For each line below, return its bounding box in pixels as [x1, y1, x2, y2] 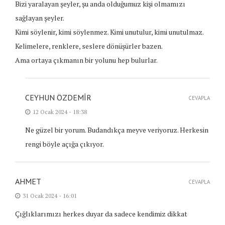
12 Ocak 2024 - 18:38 [33, 108, 87, 116]
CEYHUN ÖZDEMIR [25, 92, 91, 103]
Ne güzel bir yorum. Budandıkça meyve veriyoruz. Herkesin [25, 125, 208, 135]
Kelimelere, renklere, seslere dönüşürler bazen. [15, 41, 163, 51]
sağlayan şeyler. [15, 13, 64, 23]
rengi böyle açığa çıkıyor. [25, 139, 104, 149]
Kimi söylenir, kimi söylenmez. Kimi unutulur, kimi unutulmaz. [15, 27, 204, 37]
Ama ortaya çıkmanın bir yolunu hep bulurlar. [15, 55, 158, 65]
